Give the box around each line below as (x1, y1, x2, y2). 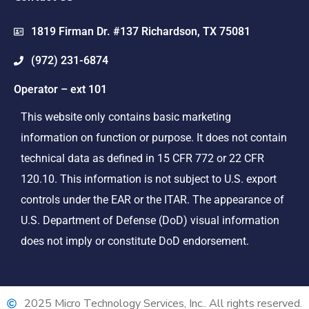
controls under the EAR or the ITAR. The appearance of (21, 193, 284, 207)
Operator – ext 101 (14, 83, 107, 97)
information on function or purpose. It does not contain (21, 131, 287, 145)
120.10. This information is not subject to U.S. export (21, 172, 277, 186)
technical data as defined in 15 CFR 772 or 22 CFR (21, 152, 264, 166)
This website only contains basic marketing (21, 110, 231, 124)
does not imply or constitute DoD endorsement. (21, 235, 249, 248)
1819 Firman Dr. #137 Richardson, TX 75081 (31, 25, 250, 39)
